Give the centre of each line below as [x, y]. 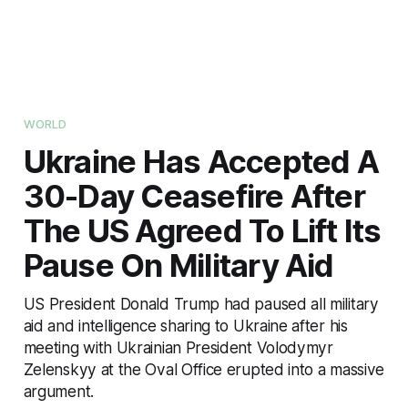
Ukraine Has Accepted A [201, 161]
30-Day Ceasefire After [194, 195]
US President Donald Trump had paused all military [201, 303]
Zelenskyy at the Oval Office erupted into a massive [204, 369]
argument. [58, 391]
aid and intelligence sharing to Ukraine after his [185, 325]
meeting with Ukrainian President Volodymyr [178, 347]
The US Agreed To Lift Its [202, 230]
